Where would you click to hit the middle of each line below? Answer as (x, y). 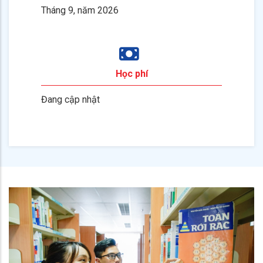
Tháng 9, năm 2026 (80, 10)
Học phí (131, 73)
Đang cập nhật (70, 99)
